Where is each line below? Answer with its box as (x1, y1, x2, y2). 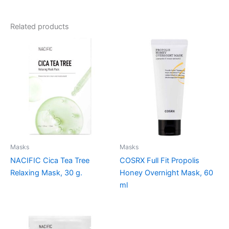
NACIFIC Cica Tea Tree (10, 155, 89, 165)
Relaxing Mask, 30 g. (10, 168, 82, 177)
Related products (10, 21, 69, 31)
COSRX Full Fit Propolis (120, 155, 199, 165)
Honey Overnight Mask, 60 (120, 168, 213, 177)
